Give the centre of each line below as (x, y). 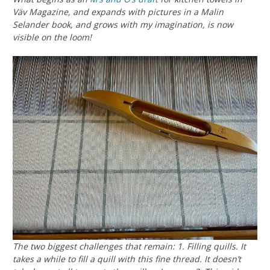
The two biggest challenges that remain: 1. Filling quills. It (129, 246)
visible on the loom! (52, 37)
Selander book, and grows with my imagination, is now (123, 25)
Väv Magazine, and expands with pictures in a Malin (118, 12)
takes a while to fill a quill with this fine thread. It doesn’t (127, 259)
